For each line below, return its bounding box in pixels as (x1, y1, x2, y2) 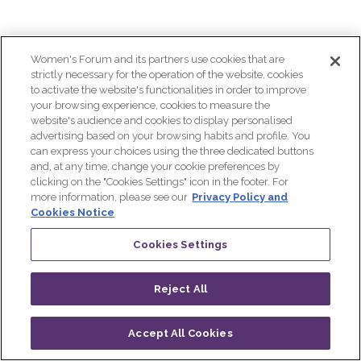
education (23, 142, 198, 187)
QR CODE (296, 344, 331, 354)
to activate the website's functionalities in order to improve (31, 84, 307, 96)
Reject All (153, 283, 208, 295)
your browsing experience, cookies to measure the (31, 99, 271, 111)
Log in (30, 344, 55, 354)
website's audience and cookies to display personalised (31, 114, 293, 127)
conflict (23, 6, 151, 52)
